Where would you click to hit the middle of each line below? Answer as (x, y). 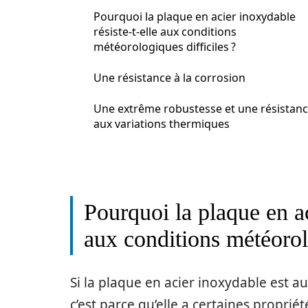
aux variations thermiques (162, 124)
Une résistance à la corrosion (169, 78)
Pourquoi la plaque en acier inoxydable (195, 16)
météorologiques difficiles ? (165, 47)
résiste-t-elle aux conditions (165, 32)
